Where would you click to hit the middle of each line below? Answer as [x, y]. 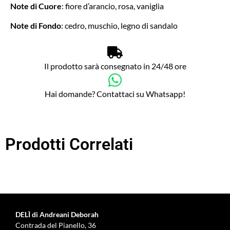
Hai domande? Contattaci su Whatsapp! [115, 93]
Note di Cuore [36, 6]
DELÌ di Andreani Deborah [57, 214]
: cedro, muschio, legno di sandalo [119, 26]
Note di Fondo [36, 26]
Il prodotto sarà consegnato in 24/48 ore [115, 66]
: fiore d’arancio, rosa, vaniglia [113, 6]
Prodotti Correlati [69, 144]
